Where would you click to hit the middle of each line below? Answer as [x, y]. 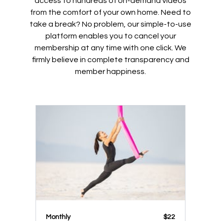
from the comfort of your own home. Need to [110, 13]
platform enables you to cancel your [110, 36]
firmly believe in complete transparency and [110, 60]
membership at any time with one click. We [110, 48]
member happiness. [110, 72]
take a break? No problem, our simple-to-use [110, 24]
